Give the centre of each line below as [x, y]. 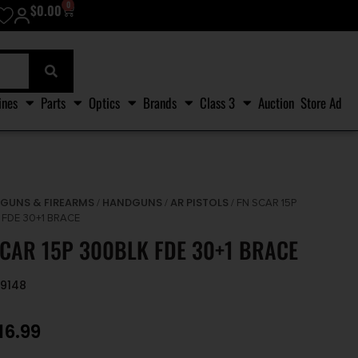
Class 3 [217, 102]
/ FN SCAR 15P [263, 203]
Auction [276, 102]
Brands [160, 102]
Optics [104, 102]
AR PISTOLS [200, 203]
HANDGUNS [133, 203]
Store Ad [321, 102]
